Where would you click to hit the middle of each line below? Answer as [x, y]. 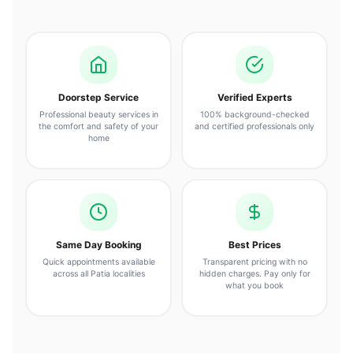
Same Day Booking [98, 245]
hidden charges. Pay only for [255, 274]
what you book [255, 286]
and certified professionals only [255, 127]
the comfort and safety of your [98, 127]
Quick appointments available [98, 262]
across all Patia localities [98, 274]
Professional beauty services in [98, 115]
